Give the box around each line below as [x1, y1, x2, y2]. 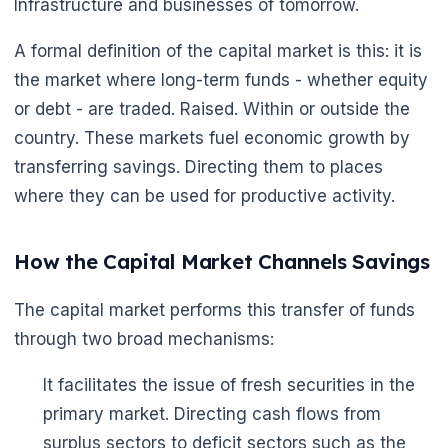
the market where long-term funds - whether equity [14, 70, 428, 91]
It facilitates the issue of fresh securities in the [42, 374, 415, 395]
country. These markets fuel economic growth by [14, 128, 410, 149]
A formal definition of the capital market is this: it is [14, 41, 422, 62]
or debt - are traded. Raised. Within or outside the [14, 99, 410, 120]
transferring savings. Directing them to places [14, 157, 383, 178]
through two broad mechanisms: [14, 328, 274, 349]
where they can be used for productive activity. [14, 186, 395, 207]
